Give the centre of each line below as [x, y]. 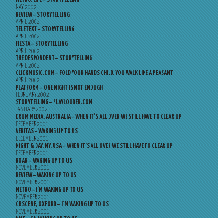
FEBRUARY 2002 [32, 95]
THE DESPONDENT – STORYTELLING [54, 59]
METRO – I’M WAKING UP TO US [49, 190]
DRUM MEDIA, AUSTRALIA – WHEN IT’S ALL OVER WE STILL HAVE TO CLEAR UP [99, 117]
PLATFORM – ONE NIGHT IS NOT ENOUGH [59, 88]
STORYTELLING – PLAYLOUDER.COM [54, 102]
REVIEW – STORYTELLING [43, 15]
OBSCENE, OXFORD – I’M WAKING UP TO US [62, 205]
